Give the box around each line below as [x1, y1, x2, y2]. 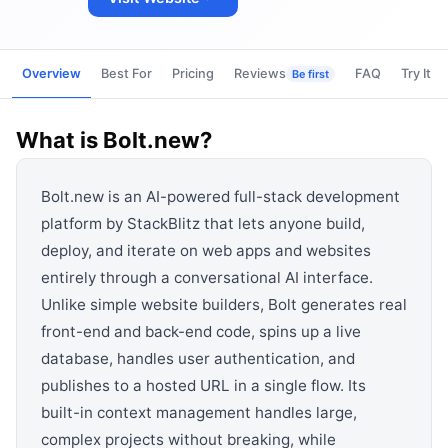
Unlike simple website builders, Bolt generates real [41, 295, 407, 315]
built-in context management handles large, [41, 403, 357, 423]
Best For [101, 66, 152, 82]
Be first [292, 66, 329, 81]
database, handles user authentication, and [41, 349, 355, 369]
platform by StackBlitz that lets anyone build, [41, 214, 365, 234]
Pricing [172, 66, 214, 82]
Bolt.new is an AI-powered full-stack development [41, 187, 400, 207]
